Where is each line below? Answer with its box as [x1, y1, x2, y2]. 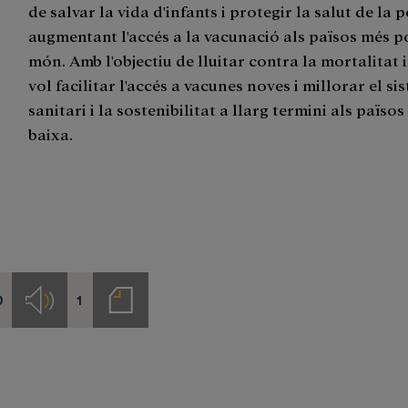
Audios [37, 299, 83, 316]
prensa [118, 333, 161, 351]
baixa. [28, 124, 74, 143]
